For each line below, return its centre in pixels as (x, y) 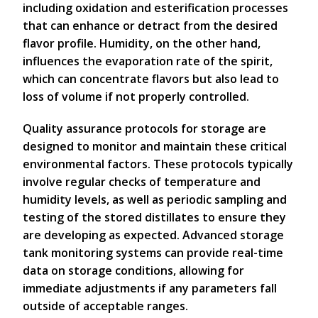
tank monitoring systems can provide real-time (153, 253)
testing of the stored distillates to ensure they (154, 217)
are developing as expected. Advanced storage (153, 235)
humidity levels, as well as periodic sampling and (155, 199)
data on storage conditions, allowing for (133, 270)
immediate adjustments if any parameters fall (150, 288)
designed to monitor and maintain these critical (155, 146)
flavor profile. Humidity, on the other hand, (142, 43)
